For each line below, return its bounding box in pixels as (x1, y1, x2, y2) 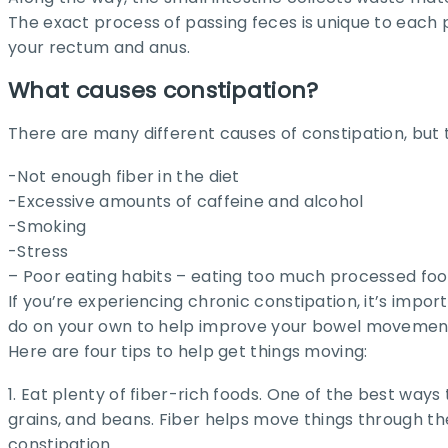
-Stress (8, 239, 69, 263)
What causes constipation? (8, 75, 319, 107)
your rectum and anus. (8, 35, 191, 59)
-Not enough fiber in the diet (8, 164, 240, 188)
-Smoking (8, 214, 87, 238)
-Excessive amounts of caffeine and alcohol (8, 189, 364, 213)
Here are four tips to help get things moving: (8, 339, 368, 363)
